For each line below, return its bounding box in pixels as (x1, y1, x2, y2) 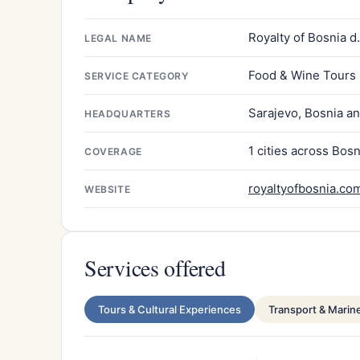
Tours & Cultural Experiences (98, 302, 241, 316)
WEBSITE (84, 182, 131, 195)
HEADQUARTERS (84, 107, 171, 120)
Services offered (84, 252, 226, 283)
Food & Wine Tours (248, 67, 356, 83)
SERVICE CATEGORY (84, 69, 189, 82)
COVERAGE (84, 145, 142, 157)
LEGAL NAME (84, 31, 152, 44)
